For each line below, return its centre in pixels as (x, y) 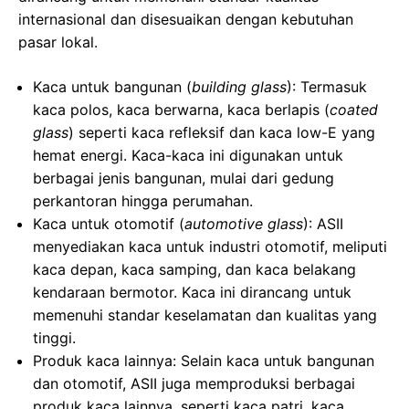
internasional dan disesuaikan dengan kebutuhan (186, 20)
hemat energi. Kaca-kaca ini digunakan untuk (188, 156)
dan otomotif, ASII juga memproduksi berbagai (194, 384)
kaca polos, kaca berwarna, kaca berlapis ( (181, 110)
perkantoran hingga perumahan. (143, 201)
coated (354, 110)
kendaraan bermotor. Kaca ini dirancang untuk (192, 293)
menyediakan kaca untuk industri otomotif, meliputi (210, 247)
